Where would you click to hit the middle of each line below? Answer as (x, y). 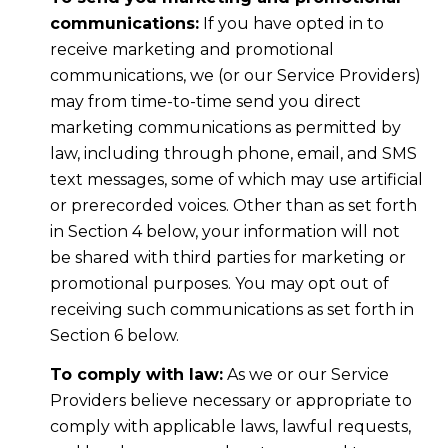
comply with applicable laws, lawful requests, (230, 426)
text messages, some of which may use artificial (236, 180)
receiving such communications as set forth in (231, 310)
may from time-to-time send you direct (205, 102)
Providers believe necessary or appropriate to (230, 400)
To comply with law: (136, 374)
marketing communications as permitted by (225, 128)
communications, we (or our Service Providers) (235, 76)
